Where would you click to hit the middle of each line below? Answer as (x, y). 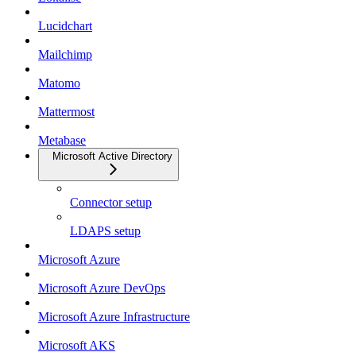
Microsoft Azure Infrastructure (114, 317)
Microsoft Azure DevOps (102, 288)
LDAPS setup (105, 231)
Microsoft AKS (77, 346)
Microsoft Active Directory (112, 157)
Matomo (59, 83)
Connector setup (111, 203)
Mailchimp (65, 55)
